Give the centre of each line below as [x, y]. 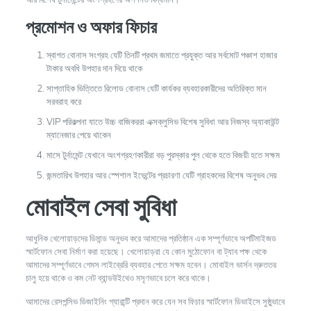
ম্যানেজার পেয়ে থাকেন [78, 135]
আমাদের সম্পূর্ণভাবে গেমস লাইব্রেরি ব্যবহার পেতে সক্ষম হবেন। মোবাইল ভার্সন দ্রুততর [151, 264]
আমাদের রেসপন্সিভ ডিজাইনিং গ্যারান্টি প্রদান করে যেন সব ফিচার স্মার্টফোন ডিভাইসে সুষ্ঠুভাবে [155, 301]
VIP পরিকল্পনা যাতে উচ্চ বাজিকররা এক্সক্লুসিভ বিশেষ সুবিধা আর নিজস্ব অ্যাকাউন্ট [162, 121]
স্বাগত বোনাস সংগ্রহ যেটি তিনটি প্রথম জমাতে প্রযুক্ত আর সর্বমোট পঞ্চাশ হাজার [161, 55]
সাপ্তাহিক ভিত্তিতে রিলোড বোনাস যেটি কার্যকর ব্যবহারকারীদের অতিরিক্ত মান [156, 88]
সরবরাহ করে [64, 101]
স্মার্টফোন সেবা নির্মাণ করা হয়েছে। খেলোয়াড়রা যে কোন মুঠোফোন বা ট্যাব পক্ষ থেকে [146, 251]
